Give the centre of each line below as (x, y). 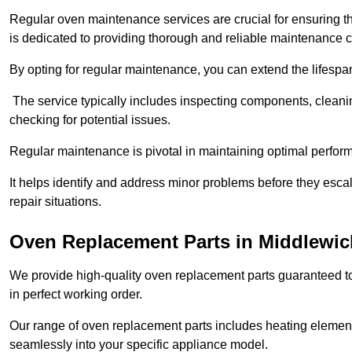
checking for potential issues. (90, 120)
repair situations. (55, 202)
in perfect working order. (76, 295)
